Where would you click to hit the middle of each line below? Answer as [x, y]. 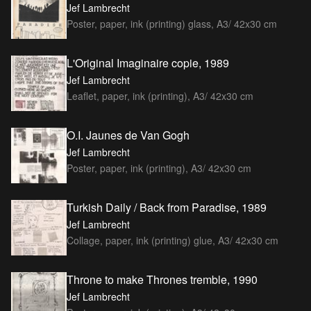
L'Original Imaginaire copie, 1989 [148, 62]
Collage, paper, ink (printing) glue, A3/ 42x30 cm [173, 240]
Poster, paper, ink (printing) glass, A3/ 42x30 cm [172, 23]
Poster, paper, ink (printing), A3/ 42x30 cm [159, 168]
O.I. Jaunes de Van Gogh [128, 135]
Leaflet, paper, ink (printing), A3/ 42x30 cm [160, 95]
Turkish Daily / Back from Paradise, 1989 [167, 207]
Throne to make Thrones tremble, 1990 [162, 279]
